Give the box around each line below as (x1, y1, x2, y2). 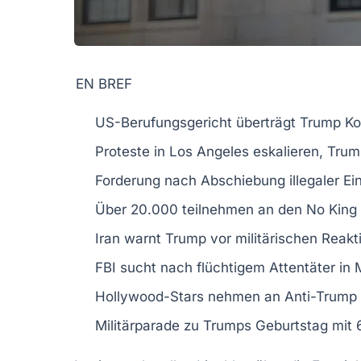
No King (306, 201, 357, 218)
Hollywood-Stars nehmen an (95, 288, 284, 305)
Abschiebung (201, 172, 285, 189)
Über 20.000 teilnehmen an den (95, 201, 306, 218)
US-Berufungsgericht (95, 114, 232, 131)
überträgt (232, 114, 300, 131)
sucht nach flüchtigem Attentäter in (116, 259, 355, 276)
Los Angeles (169, 143, 249, 160)
